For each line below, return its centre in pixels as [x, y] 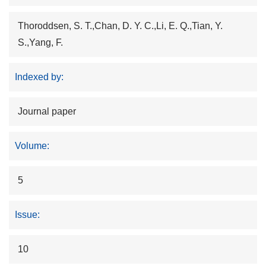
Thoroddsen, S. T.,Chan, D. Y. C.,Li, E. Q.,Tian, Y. [120, 26]
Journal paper [47, 112]
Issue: [27, 215]
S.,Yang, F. [40, 43]
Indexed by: [39, 77]
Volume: [32, 146]
